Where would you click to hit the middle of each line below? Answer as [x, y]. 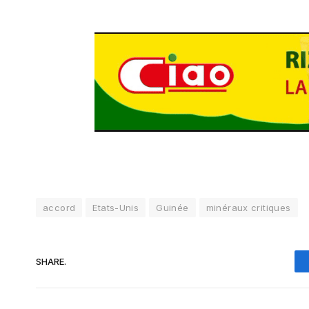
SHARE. [51, 261]
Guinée [172, 208]
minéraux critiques [248, 208]
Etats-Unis [116, 208]
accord [59, 208]
